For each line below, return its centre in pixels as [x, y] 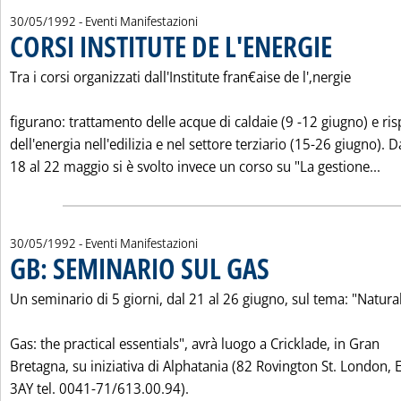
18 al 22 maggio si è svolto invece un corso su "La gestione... [195, 166]
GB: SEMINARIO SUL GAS [140, 268]
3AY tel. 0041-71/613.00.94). [99, 388]
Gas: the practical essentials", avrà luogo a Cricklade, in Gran [195, 344]
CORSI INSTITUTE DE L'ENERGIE [171, 46]
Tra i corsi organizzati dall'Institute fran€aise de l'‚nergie [180, 77]
